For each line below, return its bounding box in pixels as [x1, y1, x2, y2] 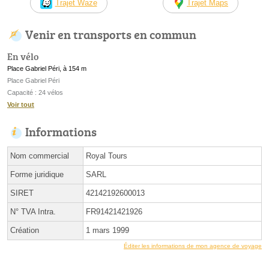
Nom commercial [10, 151, 69, 160]
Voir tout [7, 100, 34, 108]
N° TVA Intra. [10, 207, 56, 216]
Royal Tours [86, 151, 127, 160]
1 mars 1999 [86, 225, 129, 235]
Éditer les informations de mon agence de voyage [124, 242, 262, 249]
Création [10, 225, 39, 235]
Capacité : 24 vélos [7, 88, 63, 96]
